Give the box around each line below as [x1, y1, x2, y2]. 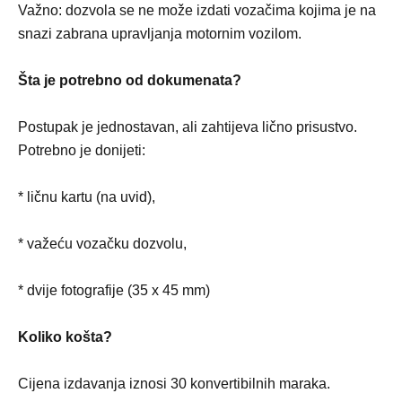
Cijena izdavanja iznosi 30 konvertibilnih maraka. [18, 376, 330, 391]
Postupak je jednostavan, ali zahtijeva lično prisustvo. [18, 119, 357, 135]
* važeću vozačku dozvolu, [18, 236, 187, 251]
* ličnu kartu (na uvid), [18, 189, 155, 205]
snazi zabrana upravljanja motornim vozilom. [18, 26, 301, 41]
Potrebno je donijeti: [18, 143, 145, 158]
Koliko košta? [18, 329, 112, 345]
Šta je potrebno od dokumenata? [18, 73, 241, 88]
